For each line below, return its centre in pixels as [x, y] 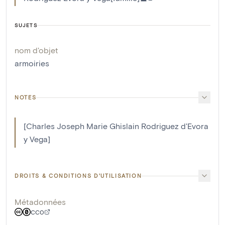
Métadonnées [40, 202]
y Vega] [37, 139]
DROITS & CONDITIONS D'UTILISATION [78, 176]
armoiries [32, 63]
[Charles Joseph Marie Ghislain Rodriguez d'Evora [116, 126]
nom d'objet [36, 50]
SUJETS [26, 25]
